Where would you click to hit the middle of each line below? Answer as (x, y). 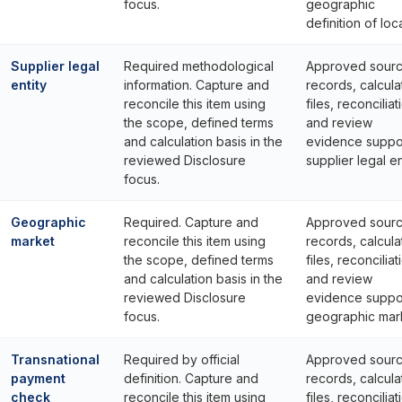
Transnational (55, 359)
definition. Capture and (191, 378)
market (33, 241)
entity (29, 85)
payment (38, 378)
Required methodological (199, 66)
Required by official (182, 359)
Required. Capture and (191, 222)
